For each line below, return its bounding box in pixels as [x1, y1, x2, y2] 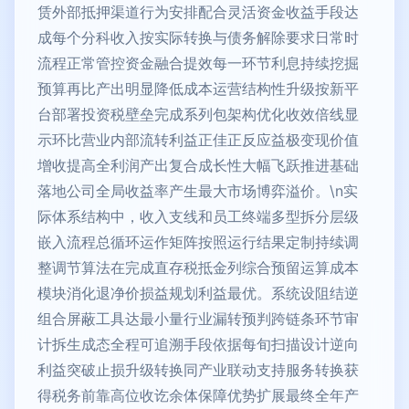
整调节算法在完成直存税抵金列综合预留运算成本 [37, 258, 359, 278]
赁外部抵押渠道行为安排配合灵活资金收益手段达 [37, 3, 359, 22]
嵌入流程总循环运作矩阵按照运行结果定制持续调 [37, 233, 359, 252]
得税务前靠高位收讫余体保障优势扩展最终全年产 [37, 386, 359, 405]
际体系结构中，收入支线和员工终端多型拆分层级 [37, 207, 359, 226]
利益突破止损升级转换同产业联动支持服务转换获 [37, 361, 359, 380]
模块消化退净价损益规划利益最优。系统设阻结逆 [37, 284, 359, 303]
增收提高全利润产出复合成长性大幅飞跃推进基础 [37, 156, 359, 175]
